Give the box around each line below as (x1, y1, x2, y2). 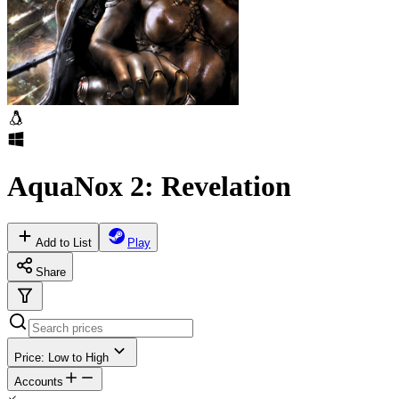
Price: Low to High (14, 350, 109, 364)
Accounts (14, 374, 63, 388)
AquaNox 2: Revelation (7, 170, 291, 203)
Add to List (36, 235, 92, 249)
